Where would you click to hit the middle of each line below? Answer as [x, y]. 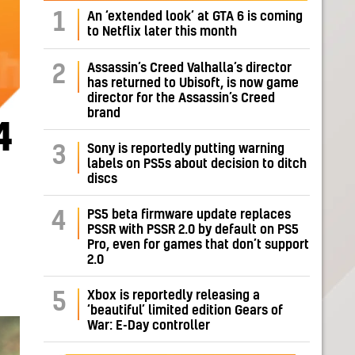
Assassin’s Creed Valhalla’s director [189, 69]
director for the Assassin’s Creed [181, 99]
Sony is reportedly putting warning [186, 149]
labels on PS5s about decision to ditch [197, 164]
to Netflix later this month [162, 32]
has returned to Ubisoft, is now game [193, 84]
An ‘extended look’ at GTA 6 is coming [195, 17]
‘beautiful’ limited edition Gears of [185, 311]
